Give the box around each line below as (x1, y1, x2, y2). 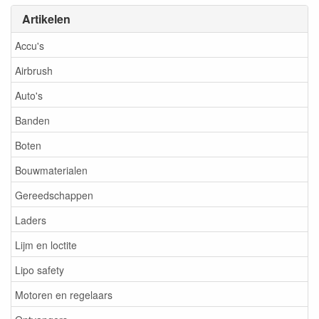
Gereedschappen (15, 187, 93, 202)
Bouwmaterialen (15, 162, 88, 177)
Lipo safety (15, 262, 64, 277)
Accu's (15, 38, 44, 53)
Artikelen (22, 11, 70, 27)
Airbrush (15, 63, 53, 78)
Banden (15, 113, 50, 127)
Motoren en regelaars (15, 287, 113, 302)
